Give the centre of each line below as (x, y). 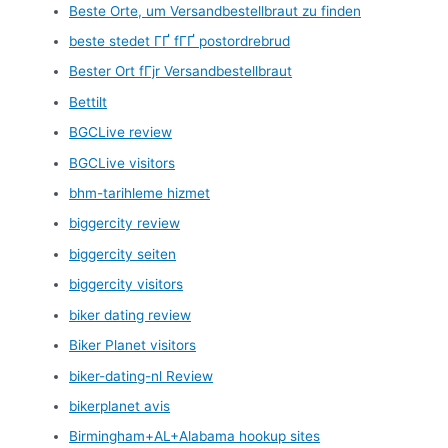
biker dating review (130, 314)
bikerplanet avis (120, 405)
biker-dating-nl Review (141, 375)
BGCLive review (121, 132)
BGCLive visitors (122, 162)
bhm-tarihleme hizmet (140, 193)
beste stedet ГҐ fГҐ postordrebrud (180, 41)
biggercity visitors (126, 284)
